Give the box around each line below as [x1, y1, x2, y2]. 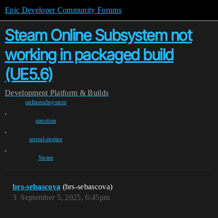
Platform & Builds [50, 89, 109, 97]
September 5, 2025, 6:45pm [20, 193, 110, 201]
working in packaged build [5, 45, 174, 64]
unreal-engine [29, 136, 63, 143]
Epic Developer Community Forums [5, 6, 122, 14]
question [35, 117, 56, 124]
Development [5, 89, 48, 97]
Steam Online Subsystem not [5, 26, 192, 45]
